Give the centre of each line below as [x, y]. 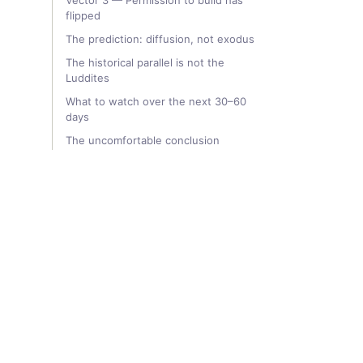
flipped [83, 15]
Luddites [88, 78]
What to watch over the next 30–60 [156, 101]
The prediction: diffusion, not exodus [160, 39]
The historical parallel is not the [145, 62]
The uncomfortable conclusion [143, 140]
